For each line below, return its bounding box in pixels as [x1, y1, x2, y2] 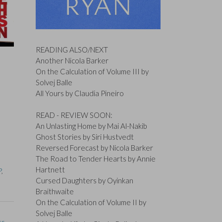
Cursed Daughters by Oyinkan [35, 176, 133, 185]
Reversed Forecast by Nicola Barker [35, 143, 153, 153]
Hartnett [35, 165, 65, 174]
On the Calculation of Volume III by [35, 66, 149, 76]
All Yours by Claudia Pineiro [35, 88, 124, 98]
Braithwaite [35, 187, 74, 196]
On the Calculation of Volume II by [35, 198, 146, 207]
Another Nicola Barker [35, 55, 109, 65]
